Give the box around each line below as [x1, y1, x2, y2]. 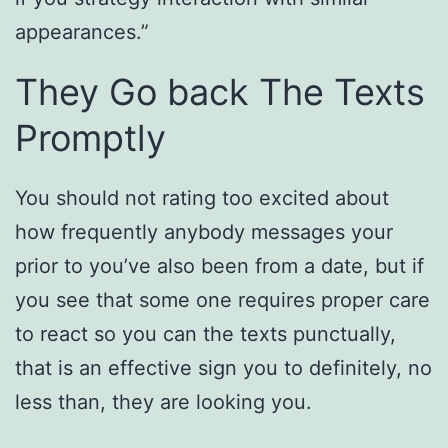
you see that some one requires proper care [15, 287, 430, 312]
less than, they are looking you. [15, 389, 312, 414]
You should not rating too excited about [15, 185, 389, 210]
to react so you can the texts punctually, [15, 321, 396, 346]
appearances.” [15, 19, 149, 44]
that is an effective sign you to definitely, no [15, 355, 432, 380]
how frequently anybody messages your [15, 219, 393, 244]
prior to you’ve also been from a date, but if [15, 253, 424, 278]
